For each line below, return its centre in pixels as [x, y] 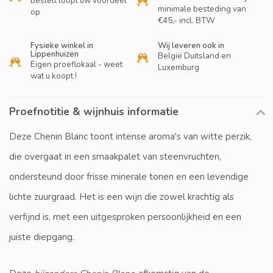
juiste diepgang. [42, 237]
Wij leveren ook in [191, 46]
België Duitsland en [194, 56]
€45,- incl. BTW [186, 21]
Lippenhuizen [55, 55]
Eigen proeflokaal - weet [76, 65]
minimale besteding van [202, 9]
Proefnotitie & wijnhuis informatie [94, 112]
